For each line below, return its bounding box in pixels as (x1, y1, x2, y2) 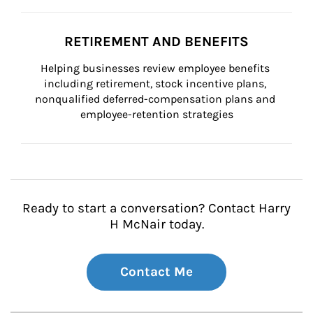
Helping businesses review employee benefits (41, 61, 272, 75)
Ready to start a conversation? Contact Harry (22, 201, 291, 216)
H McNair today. (109, 217, 204, 232)
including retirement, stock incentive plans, (44, 77, 269, 90)
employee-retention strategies (80, 108, 233, 121)
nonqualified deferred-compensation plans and (35, 92, 278, 105)
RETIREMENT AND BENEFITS (64, 34, 249, 50)
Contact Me (120, 264, 193, 279)
